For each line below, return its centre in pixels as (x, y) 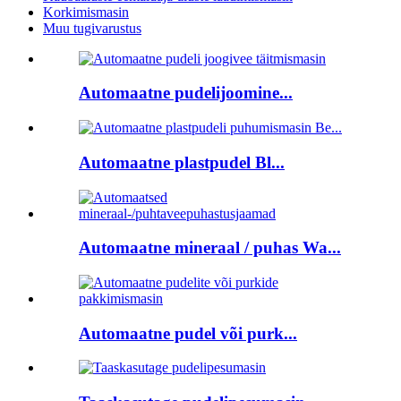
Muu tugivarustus (92, 28)
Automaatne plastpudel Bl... (182, 162)
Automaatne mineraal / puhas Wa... (210, 248)
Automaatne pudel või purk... (188, 333)
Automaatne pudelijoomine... (186, 93)
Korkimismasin (86, 12)
